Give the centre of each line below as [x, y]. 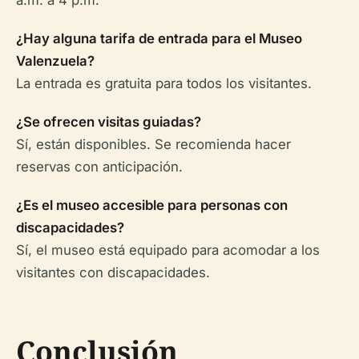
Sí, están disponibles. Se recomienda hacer [153, 144]
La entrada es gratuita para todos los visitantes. [164, 83]
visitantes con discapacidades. [113, 272]
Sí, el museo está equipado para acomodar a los [168, 250]
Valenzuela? [55, 61]
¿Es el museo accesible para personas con [152, 205]
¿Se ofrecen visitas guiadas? [109, 122]
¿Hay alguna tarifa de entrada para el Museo [159, 38]
